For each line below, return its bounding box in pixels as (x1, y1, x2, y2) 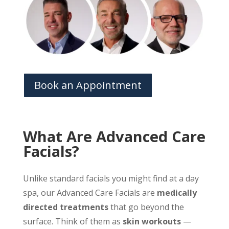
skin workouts (122, 216, 181, 227)
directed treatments (22, 201, 108, 213)
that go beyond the (108, 201, 184, 213)
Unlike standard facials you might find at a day (22, 173, 199, 184)
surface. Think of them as (22, 216, 123, 227)
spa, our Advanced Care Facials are (22, 187, 157, 198)
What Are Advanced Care (22, 126, 205, 146)
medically (156, 187, 197, 198)
